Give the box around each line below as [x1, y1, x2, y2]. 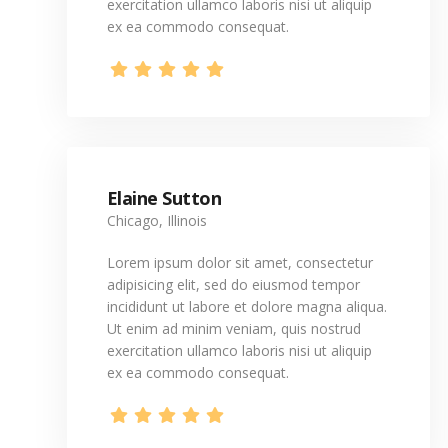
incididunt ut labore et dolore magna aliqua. [107, 297, 387, 316]
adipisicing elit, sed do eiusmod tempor [107, 275, 360, 294]
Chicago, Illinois [107, 211, 207, 230]
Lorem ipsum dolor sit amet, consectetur [107, 253, 373, 272]
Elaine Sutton [107, 186, 221, 210]
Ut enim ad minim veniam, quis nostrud [107, 319, 361, 338]
